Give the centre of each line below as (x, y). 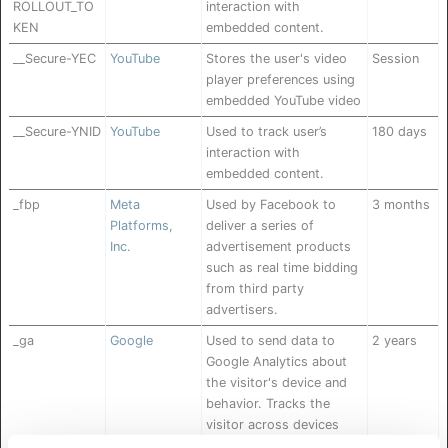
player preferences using (280, 80)
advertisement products (278, 247)
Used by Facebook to (271, 205)
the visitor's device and (276, 383)
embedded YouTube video (283, 101)
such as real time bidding (282, 268)
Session (395, 59)
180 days (399, 132)
